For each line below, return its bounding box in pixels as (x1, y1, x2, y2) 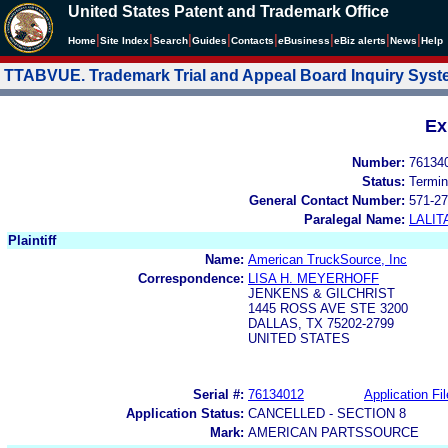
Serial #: (193, 386, 244, 402)
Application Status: (126, 405, 244, 421)
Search (153, 35, 188, 46)
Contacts (231, 35, 274, 46)
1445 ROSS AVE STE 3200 (248, 300, 408, 316)
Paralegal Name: (304, 211, 405, 227)
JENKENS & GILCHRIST (248, 285, 395, 301)
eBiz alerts (334, 35, 386, 46)
